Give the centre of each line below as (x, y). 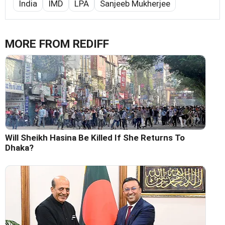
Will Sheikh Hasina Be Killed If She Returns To (95, 137)
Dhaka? (19, 147)
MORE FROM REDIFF (57, 44)
